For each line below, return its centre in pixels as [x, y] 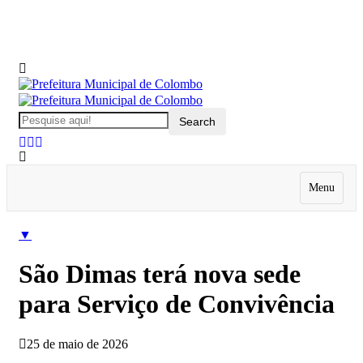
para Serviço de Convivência [177, 304]
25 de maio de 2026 [77, 344]
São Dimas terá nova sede [160, 274]
